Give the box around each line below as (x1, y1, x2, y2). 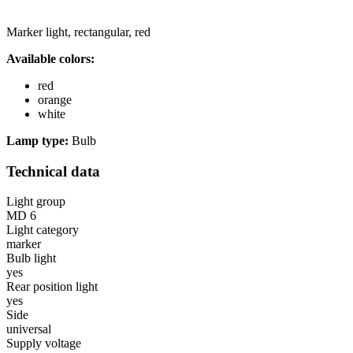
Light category (6, 223, 79, 237)
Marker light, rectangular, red (6, 25, 150, 39)
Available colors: (6, 52, 95, 65)
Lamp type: (6, 134, 69, 147)
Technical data (6, 162, 100, 180)
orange (38, 93, 72, 106)
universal (6, 322, 51, 336)
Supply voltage (6, 336, 81, 351)
